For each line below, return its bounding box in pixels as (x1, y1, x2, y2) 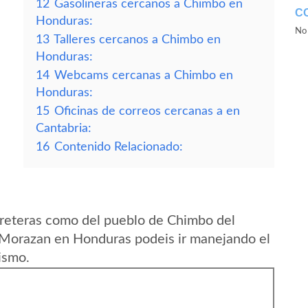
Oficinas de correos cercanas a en (54, 105, 240, 117)
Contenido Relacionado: (54, 141, 183, 153)
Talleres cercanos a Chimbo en (54, 34, 221, 45)
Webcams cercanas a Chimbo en (54, 69, 233, 81)
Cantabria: (36, 122, 91, 134)
